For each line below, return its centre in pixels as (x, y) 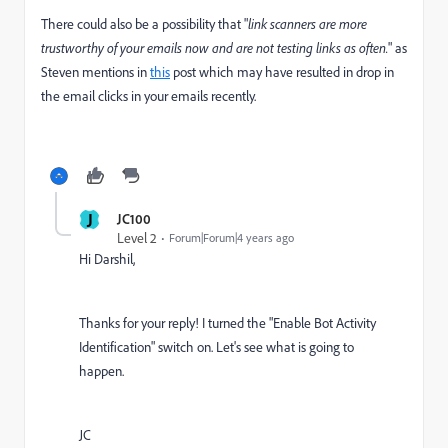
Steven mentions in (95, 71)
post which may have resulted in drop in (282, 71)
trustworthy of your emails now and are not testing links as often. (214, 47)
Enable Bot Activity (324, 322)
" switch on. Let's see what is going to (252, 346)
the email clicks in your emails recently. (148, 95)
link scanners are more (307, 23)
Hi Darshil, (107, 258)
